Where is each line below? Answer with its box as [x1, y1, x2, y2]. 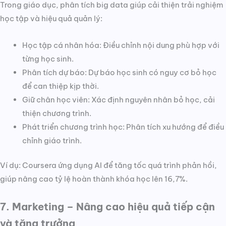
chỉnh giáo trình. [22, 135, 82, 145]
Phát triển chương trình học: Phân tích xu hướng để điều [22, 122, 224, 132]
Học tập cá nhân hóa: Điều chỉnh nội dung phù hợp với [22, 40, 219, 50]
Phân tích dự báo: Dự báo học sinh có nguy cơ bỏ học [22, 67, 216, 77]
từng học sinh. [22, 53, 74, 64]
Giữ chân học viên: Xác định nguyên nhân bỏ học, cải [22, 94, 215, 104]
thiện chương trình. [22, 108, 91, 118]
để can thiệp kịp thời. [22, 81, 99, 91]
